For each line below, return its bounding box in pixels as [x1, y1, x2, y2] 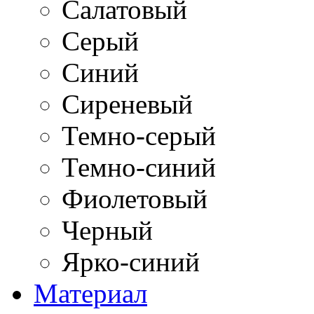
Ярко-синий [62, 247, 200, 277]
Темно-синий [62, 152, 216, 182]
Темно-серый [62, 121, 216, 151]
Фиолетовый [62, 184, 207, 214]
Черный [62, 215, 153, 245]
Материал [34, 278, 147, 308]
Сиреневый [62, 89, 193, 119]
